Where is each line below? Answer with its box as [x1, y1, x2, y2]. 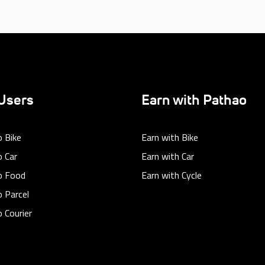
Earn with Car [141, 149, 194, 163]
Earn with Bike [141, 130, 198, 144]
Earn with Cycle [141, 168, 202, 182]
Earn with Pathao [141, 93, 247, 108]
